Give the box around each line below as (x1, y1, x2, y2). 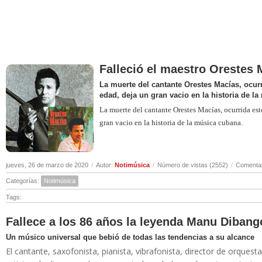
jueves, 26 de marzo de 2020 (5, 161, 88, 168)
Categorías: (5, 177, 41, 184)
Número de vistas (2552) (157, 161, 228, 168)
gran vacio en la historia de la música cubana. (99, 118, 243, 127)
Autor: (95, 161, 115, 168)
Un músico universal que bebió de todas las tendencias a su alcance (5, 233, 254, 242)
